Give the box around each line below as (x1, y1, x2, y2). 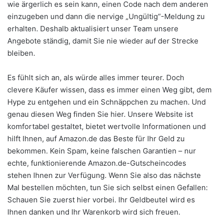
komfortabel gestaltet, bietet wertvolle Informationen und (7, 121, 206, 131)
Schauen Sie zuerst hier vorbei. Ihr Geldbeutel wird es (7, 195, 195, 204)
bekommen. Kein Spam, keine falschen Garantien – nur (7, 146, 196, 155)
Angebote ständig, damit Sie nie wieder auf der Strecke (7, 36, 198, 45)
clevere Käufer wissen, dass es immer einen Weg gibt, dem (7, 85, 212, 94)
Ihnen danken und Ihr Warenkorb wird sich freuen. (7, 207, 180, 217)
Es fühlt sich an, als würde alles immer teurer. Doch (7, 72, 184, 82)
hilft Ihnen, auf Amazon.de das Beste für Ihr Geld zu (7, 133, 185, 143)
